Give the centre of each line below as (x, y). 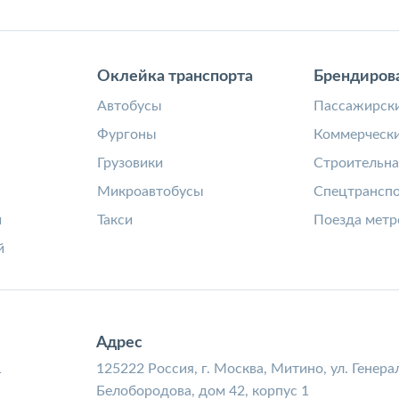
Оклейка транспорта (175, 77)
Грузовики (130, 163)
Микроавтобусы (151, 191)
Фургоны (127, 134)
